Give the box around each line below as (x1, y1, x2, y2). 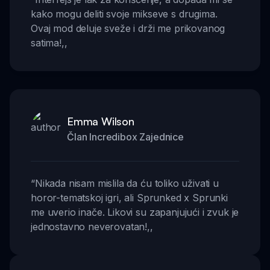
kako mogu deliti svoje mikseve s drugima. (31, 7, 218, 20)
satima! (31, 36, 61, 49)
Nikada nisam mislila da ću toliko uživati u (34, 177, 219, 189)
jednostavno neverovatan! (31, 220, 148, 233)
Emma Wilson (67, 114, 134, 128)
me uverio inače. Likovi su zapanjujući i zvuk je (31, 206, 239, 218)
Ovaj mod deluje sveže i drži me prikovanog (31, 22, 225, 34)
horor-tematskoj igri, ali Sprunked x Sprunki (31, 191, 228, 204)
